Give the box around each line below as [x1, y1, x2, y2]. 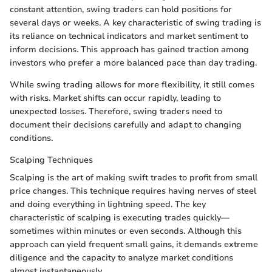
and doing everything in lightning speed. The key [10, 199, 206, 211]
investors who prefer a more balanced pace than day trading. [10, 57, 257, 69]
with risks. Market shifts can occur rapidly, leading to [10, 92, 221, 104]
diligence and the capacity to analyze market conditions [10, 252, 233, 264]
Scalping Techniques [10, 154, 93, 166]
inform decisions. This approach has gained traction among [10, 44, 249, 56]
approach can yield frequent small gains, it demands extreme [10, 239, 258, 251]
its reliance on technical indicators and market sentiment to [10, 30, 248, 42]
